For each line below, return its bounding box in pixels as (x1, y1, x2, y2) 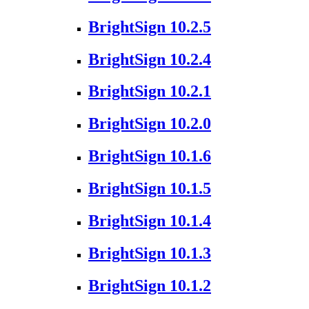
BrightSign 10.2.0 (88, 114, 211, 133)
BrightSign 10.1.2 (88, 276, 211, 295)
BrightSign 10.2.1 (88, 82, 211, 101)
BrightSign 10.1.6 (88, 147, 211, 166)
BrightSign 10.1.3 (88, 244, 211, 262)
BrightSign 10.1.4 (88, 212, 211, 230)
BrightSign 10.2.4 (88, 50, 211, 68)
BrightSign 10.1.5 (88, 179, 211, 198)
